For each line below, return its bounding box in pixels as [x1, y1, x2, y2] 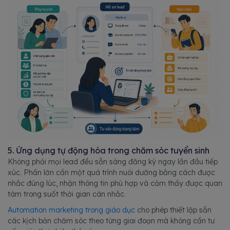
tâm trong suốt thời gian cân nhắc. [8, 189, 126, 199]
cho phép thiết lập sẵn [135, 205, 212, 215]
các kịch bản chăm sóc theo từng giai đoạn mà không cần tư [8, 216, 215, 225]
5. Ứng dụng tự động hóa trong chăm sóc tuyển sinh [8, 145, 209, 156]
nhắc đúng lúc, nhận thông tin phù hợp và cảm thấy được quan [8, 178, 222, 188]
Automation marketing [8, 205, 85, 215]
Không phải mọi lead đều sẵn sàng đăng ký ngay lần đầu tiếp [8, 157, 218, 166]
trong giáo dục [85, 205, 135, 215]
